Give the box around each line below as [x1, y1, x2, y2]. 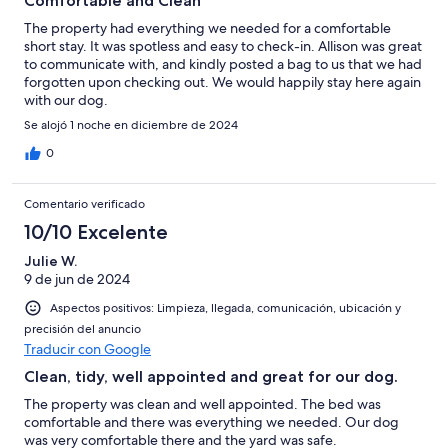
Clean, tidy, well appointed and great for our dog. [24, 366, 398, 386]
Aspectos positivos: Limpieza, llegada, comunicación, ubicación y [50, 299, 401, 316]
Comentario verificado [24, 195, 145, 212]
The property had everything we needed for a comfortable [24, 18, 391, 37]
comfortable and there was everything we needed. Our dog [24, 412, 399, 431]
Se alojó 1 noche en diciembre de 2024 [24, 116, 238, 133]
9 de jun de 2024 [24, 269, 130, 288]
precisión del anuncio [24, 320, 141, 337]
